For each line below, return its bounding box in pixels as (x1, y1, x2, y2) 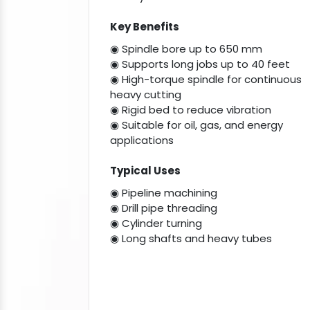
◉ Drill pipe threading (110, 201, 217, 216)
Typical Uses (110, 163, 181, 179)
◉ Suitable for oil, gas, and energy (110, 118, 283, 133)
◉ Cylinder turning (110, 216, 202, 231)
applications (110, 133, 174, 148)
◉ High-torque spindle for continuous (110, 72, 302, 87)
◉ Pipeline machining (110, 185, 217, 201)
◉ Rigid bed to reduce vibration (110, 102, 271, 118)
